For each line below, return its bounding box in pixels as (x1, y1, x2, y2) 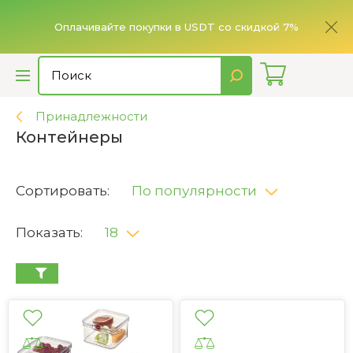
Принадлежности (35, 109, 147, 124)
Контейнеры (16, 128, 123, 147)
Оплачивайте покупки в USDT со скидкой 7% (54, 20, 299, 33)
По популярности (132, 183, 257, 199)
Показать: (16, 225, 83, 240)
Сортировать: (16, 183, 110, 199)
